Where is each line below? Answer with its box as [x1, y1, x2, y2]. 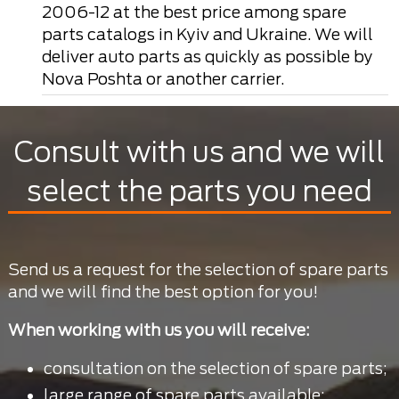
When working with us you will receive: [7, 320, 310, 339]
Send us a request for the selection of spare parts [7, 259, 388, 279]
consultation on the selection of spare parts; [43, 358, 387, 378]
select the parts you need [27, 174, 372, 208]
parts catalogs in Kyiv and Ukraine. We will [41, 24, 373, 44]
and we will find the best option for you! [7, 281, 318, 301]
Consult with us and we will [14, 134, 385, 169]
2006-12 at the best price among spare [41, 2, 346, 21]
